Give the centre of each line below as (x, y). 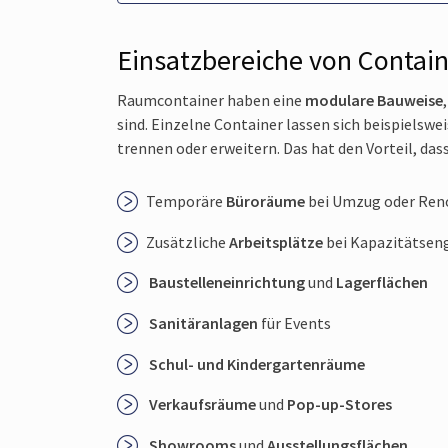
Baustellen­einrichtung (226, 282)
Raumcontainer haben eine (211, 100)
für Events (294, 322)
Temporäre (185, 201)
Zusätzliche (187, 241)
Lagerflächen (381, 282)
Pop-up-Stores (339, 404)
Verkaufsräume (202, 404)
